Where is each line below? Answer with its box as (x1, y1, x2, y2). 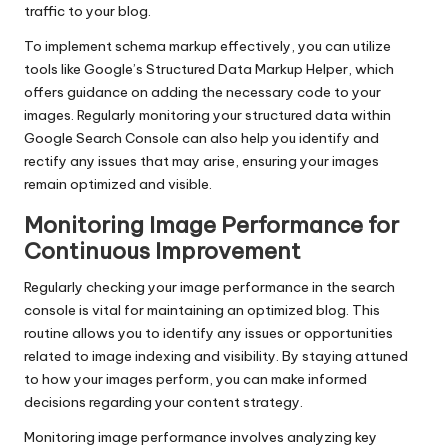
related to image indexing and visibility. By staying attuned (24, 347, 408, 366)
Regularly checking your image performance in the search (24, 278, 395, 297)
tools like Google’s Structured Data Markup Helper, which (24, 60, 394, 79)
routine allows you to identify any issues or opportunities (24, 324, 393, 343)
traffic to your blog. (24, 2, 151, 21)
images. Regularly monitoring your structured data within (24, 106, 391, 125)
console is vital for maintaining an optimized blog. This (24, 301, 380, 320)
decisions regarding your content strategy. (24, 393, 303, 412)
